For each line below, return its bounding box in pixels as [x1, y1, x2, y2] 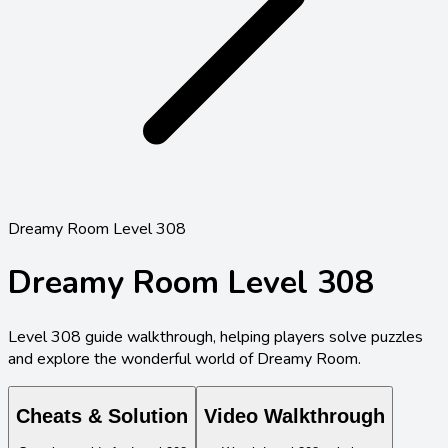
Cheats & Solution [16, 405, 188, 428]
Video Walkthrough [204, 405, 385, 428]
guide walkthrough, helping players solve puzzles [81, 325, 423, 348]
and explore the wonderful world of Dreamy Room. [8, 347, 361, 370]
